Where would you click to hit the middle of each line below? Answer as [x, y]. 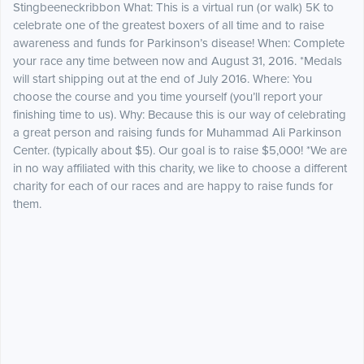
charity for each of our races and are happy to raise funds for [173, 186]
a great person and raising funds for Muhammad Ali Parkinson [177, 133]
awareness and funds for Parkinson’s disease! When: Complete [179, 43]
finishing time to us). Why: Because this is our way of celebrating [180, 115]
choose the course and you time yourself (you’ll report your [168, 97]
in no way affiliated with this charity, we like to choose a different [180, 169]
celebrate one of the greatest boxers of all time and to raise [169, 26]
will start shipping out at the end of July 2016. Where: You [162, 79]
